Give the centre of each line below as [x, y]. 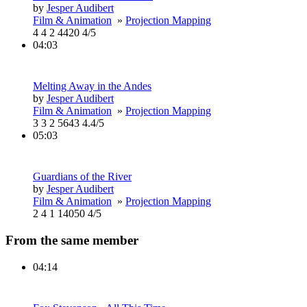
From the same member [72, 241]
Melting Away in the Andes [92, 86]
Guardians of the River [82, 177]
